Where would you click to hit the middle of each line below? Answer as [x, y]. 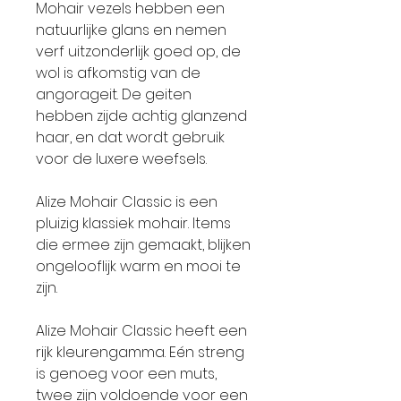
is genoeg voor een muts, [126, 374]
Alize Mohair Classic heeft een [141, 331]
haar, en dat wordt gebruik [130, 137]
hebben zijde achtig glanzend [141, 116]
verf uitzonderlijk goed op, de [138, 51]
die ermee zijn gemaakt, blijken [143, 245]
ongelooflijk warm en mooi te [138, 266]
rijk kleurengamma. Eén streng [140, 352]
